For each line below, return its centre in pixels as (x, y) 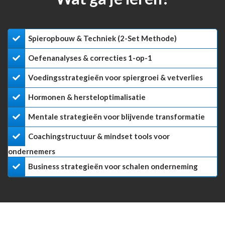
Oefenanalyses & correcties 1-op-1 (90, 58)
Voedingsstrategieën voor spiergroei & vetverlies (116, 78)
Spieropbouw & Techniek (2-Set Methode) (102, 38)
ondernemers (32, 151)
